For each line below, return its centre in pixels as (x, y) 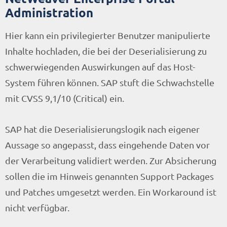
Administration (49, 13)
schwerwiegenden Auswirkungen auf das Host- (100, 67)
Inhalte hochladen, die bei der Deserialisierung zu (106, 51)
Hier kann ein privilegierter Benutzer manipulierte (108, 35)
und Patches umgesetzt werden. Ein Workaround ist (111, 192)
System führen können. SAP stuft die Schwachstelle (110, 83)
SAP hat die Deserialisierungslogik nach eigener (102, 129)
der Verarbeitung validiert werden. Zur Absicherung (111, 161)
